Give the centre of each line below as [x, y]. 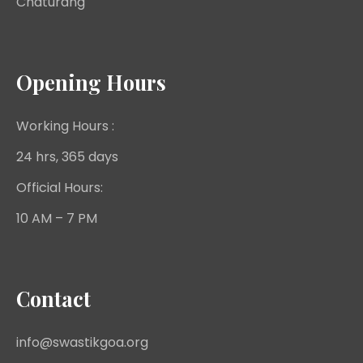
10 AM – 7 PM [57, 219]
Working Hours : [65, 126]
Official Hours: [60, 188]
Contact [53, 299]
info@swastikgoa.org [82, 343]
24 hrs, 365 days [67, 157]
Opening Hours [91, 83]
